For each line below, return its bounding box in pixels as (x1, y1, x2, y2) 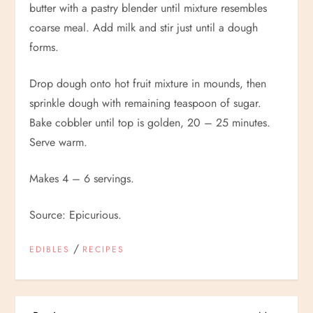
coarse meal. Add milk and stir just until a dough (29, 19, 259, 36)
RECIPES (82, 242, 125, 256)
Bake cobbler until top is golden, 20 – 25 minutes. (29, 114, 271, 131)
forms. (29, 38, 59, 55)
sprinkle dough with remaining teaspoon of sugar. (29, 94, 262, 111)
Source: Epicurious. (29, 206, 122, 223)
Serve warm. (29, 133, 88, 150)
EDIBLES (29, 242, 71, 256)
